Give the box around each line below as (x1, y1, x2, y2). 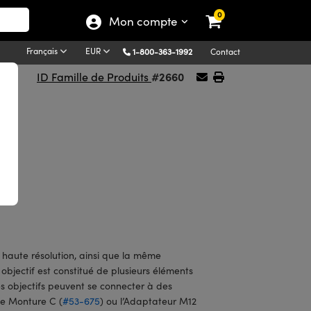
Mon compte (109, 13, 180, 29)
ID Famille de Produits (37, 69, 151, 84)
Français (26, 45, 60, 56)
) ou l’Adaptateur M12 (100, 294, 196, 308)
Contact (210, 45, 240, 57)
